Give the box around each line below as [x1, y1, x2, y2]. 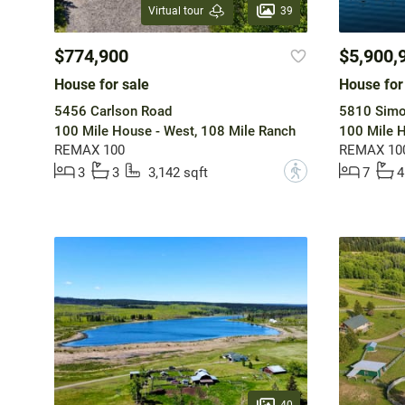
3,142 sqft [147, 165, 208, 182]
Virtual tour [147, 5, 203, 18]
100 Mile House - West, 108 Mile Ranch [53, 123, 296, 140]
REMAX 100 [53, 142, 125, 159]
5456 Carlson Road [53, 103, 172, 120]
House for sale [53, 76, 149, 94]
